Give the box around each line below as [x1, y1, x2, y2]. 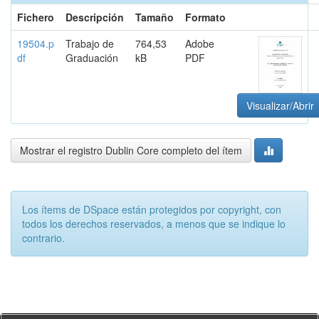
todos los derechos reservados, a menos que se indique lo [22, 216, 286, 231]
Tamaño [135, 10, 174, 24]
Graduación [66, 51, 118, 65]
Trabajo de [66, 36, 114, 51]
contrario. [22, 231, 65, 245]
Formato [185, 10, 226, 24]
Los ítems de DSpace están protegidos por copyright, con [22, 202, 281, 216]
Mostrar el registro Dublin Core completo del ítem [20, 143, 242, 157]
